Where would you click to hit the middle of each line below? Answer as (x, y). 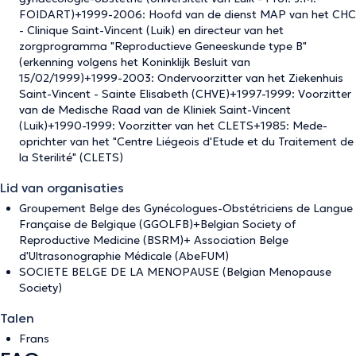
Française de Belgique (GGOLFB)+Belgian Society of (157, 224)
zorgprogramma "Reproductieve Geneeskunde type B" (163, 46)
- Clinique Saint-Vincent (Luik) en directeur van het (151, 30)
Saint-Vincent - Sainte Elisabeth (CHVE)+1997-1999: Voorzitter (185, 94)
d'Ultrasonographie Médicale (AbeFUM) (124, 256)
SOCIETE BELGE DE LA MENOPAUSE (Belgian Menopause (175, 272)
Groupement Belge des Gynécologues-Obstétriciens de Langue (186, 208)
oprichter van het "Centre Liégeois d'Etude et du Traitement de (186, 141)
